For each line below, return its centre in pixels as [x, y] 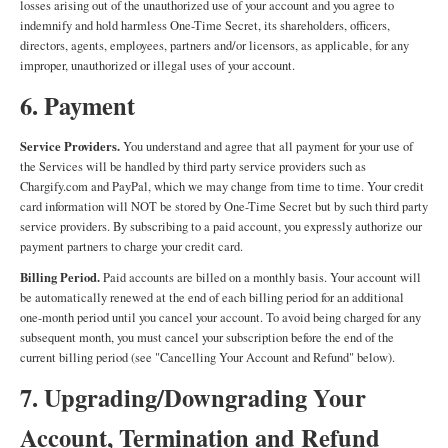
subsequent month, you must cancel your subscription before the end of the [207, 337]
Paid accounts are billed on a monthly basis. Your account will [260, 277]
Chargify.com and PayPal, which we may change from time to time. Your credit [222, 186]
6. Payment [77, 105]
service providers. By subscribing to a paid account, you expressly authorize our [221, 226]
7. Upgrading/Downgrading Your [193, 397]
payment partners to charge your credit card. [131, 246]
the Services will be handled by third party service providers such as [193, 166]
